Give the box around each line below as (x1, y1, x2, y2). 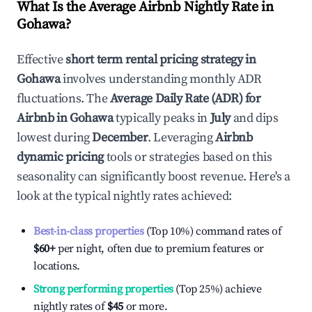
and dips (231, 110, 279, 126)
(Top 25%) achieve (173, 282, 262, 296)
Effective (17, 52, 65, 68)
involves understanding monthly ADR (60, 71, 262, 87)
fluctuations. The (17, 91, 110, 107)
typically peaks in (113, 110, 208, 126)
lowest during (17, 130, 93, 146)
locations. (33, 259, 80, 273)
